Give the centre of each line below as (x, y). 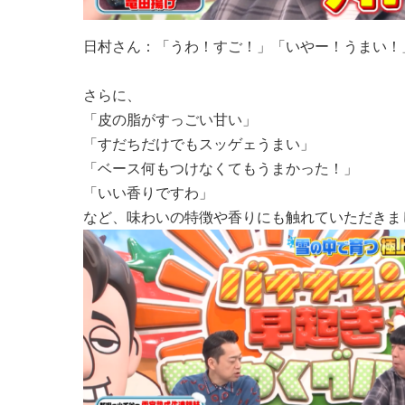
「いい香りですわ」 (148, 193)
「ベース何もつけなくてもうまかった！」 (221, 168)
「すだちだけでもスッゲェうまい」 (199, 144)
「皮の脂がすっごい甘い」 (170, 119)
